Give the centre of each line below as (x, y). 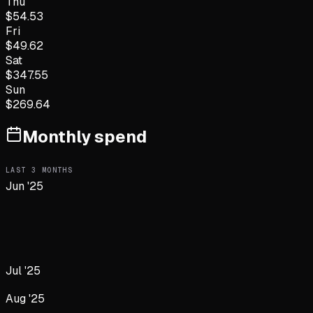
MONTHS (55, 170)
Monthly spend (85, 137)
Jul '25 (23, 270)
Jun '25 (24, 186)
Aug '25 (25, 299)
